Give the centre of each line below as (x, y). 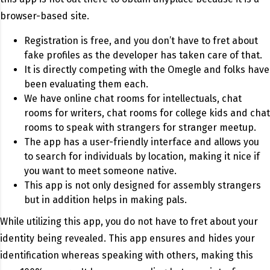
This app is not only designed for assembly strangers (143, 186)
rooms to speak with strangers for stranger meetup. (140, 128)
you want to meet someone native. (100, 171)
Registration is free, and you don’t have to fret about (141, 41)
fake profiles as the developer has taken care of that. (143, 55)
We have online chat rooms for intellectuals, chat (133, 99)
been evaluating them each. (86, 84)
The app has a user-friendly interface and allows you (142, 142)
